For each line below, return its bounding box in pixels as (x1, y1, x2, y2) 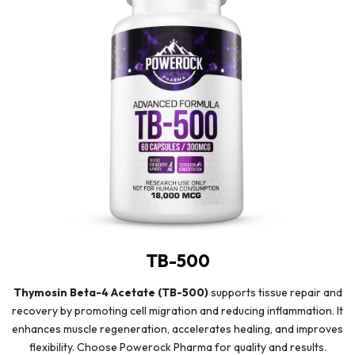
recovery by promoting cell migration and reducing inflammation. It (12, 303, 343, 318)
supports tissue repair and (208, 284, 342, 300)
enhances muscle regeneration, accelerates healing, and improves (12, 321, 343, 336)
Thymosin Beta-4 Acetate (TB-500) (13, 284, 208, 300)
